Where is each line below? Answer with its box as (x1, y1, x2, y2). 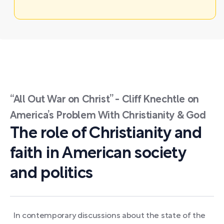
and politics (10, 166, 93, 181)
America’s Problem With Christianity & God (10, 111, 206, 120)
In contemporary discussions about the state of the (13, 212, 205, 219)
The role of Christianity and (10, 126, 202, 141)
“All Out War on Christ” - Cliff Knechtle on (10, 95, 199, 104)
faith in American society (10, 146, 186, 161)
